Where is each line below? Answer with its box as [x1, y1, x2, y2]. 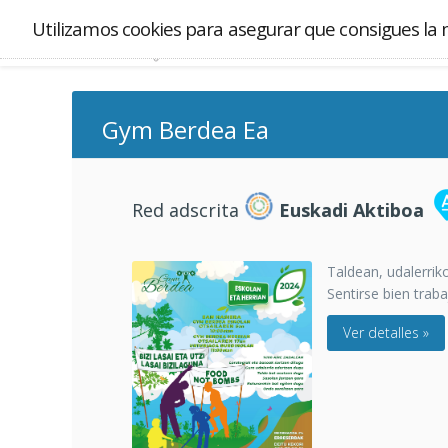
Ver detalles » [343, 323, 429, 342]
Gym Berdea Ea [102, 113, 269, 146]
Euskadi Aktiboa [274, 198, 424, 222]
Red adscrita [132, 198, 244, 222]
